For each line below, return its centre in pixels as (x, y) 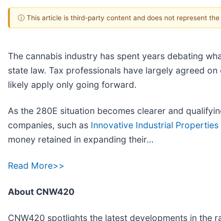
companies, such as (49, 125)
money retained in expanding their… (81, 139)
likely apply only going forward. (72, 84)
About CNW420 (41, 191)
